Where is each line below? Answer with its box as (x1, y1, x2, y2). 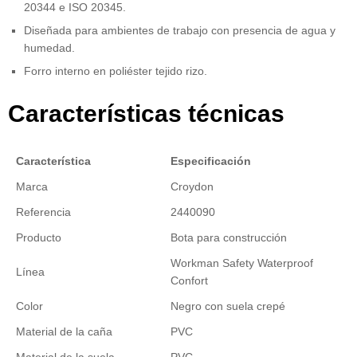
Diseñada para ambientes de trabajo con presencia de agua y (24, 23, 335, 37)
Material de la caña (16, 324, 112, 338)
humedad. (24, 41, 75, 54)
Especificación (171, 154, 251, 167)
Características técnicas (8, 100, 284, 127)
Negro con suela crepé (171, 299, 285, 312)
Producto (16, 230, 61, 244)
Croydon (171, 179, 214, 193)
